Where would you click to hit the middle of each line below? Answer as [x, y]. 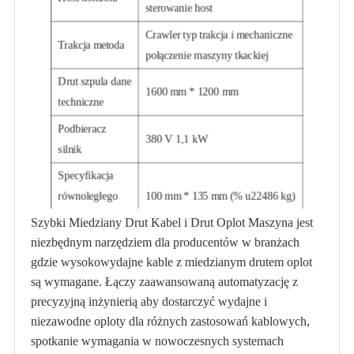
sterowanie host [179, 8]
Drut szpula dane [95, 82]
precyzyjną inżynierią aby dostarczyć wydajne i [149, 301]
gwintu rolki [85, 217]
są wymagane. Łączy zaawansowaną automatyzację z [164, 282]
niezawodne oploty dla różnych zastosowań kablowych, [170, 321]
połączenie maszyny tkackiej [207, 55]
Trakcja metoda [91, 45]
